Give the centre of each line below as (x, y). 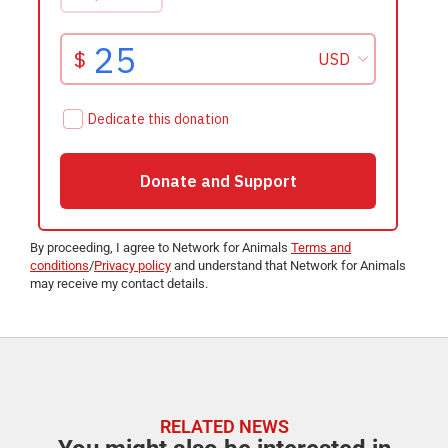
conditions (59, 265)
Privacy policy (132, 265)
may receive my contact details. (119, 283)
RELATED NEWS (224, 427)
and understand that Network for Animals (288, 265)
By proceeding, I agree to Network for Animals (160, 247)
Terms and (321, 247)
